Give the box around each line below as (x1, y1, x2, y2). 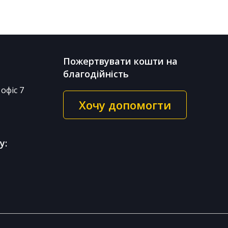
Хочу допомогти (78, 97, 171, 113)
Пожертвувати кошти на (63, 55, 178, 68)
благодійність (63, 68, 129, 80)
